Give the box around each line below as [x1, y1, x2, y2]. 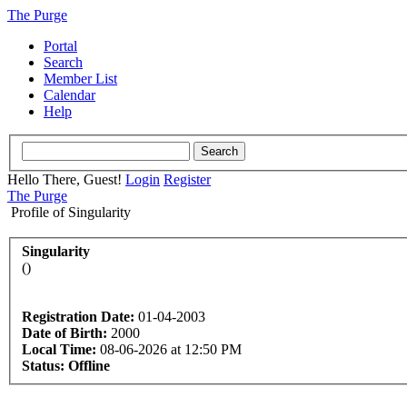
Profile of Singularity [11, 203, 131, 220]
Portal [44, 38, 77, 54]
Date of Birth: [22, 325, 107, 342]
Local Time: [22, 342, 96, 358]
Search [44, 55, 83, 70]
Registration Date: [22, 309, 134, 325]
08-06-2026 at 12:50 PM [96, 342, 242, 358]
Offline [68, 358, 110, 374]
